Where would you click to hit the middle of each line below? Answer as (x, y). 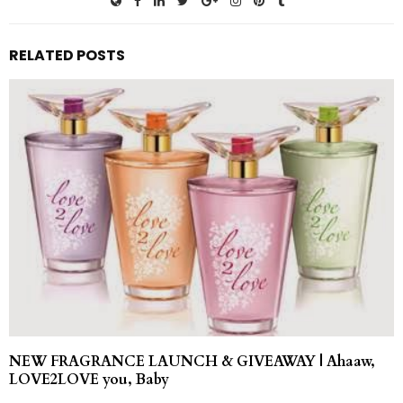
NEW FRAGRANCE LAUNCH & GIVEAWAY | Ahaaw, (192, 361)
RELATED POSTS (67, 56)
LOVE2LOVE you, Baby (89, 379)
